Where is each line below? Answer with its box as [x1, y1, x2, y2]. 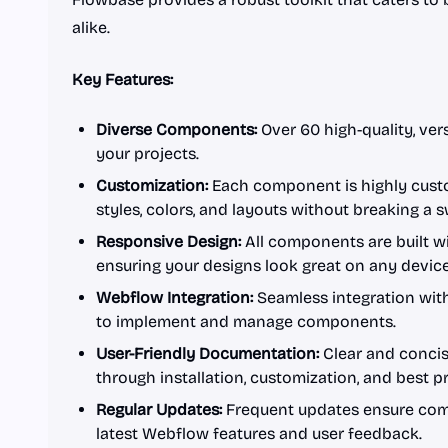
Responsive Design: [96, 232, 241, 251]
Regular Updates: [96, 400, 222, 419]
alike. [72, 18, 110, 37]
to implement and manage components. [96, 312, 396, 331]
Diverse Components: [96, 120, 257, 139]
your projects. [96, 144, 199, 163]
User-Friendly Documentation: [96, 344, 319, 363]
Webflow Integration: [96, 288, 253, 307]
